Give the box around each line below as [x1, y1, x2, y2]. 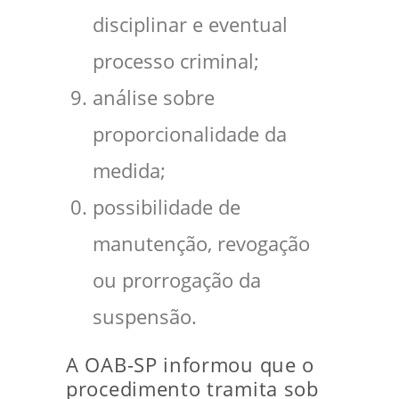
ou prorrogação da [93, 267, 261, 294]
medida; [93, 158, 166, 184]
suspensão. [93, 304, 197, 330]
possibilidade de [93, 194, 240, 221]
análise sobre [93, 85, 215, 111]
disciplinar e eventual [93, 12, 288, 38]
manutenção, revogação [93, 231, 310, 257]
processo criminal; [93, 48, 259, 75]
